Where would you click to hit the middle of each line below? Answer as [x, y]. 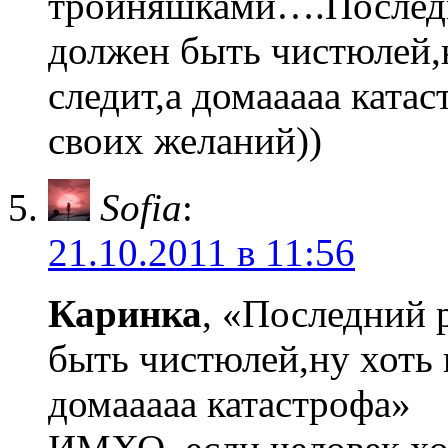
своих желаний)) [185, 140]
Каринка [125, 313]
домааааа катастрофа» [229, 403]
